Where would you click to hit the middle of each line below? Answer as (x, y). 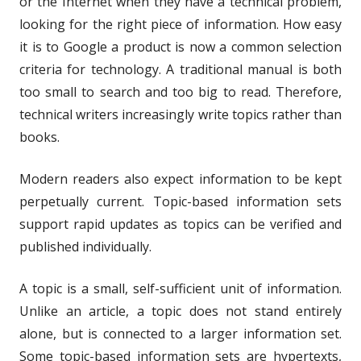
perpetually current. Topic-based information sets (180, 201)
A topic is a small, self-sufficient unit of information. (180, 288)
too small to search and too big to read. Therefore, (180, 91)
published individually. (85, 246)
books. (39, 137)
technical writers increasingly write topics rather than (180, 114)
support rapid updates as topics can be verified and (180, 224)
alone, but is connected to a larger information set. (180, 333)
